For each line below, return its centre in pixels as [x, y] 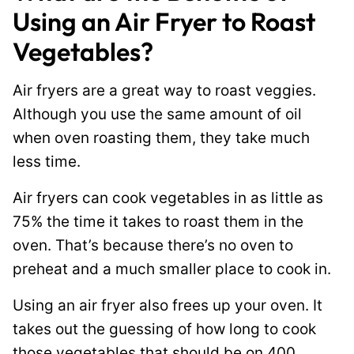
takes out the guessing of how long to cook [164, 329]
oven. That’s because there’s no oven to [153, 245]
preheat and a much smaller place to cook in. [172, 269]
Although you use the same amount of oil [157, 114]
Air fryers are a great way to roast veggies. [164, 90]
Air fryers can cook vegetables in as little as [168, 198]
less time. [47, 162]
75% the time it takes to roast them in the [158, 222]
